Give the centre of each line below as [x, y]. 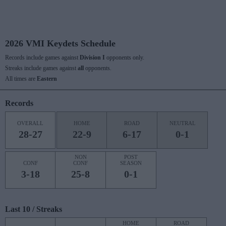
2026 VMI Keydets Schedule [60, 43]
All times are [21, 79]
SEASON [131, 163]
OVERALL [30, 123]
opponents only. [125, 58]
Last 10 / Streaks [34, 209]
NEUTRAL [182, 123]
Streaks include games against [41, 68]
